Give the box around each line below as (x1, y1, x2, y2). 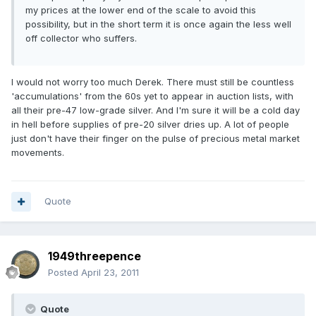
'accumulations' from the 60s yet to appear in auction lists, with (11, 90, 293, 102)
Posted (48, 267, 81, 279)
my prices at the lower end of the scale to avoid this (25, 4, 256, 16)
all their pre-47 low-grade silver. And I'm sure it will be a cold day (11, 104, 300, 116)
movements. (11, 147, 64, 159)
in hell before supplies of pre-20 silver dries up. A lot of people (11, 119, 289, 130)
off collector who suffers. (25, 32, 137, 44)
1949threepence (48, 249, 141, 264)
